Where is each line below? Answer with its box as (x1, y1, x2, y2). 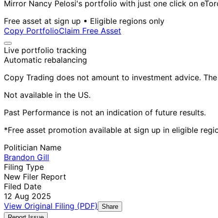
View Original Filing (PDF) (4, 201, 98, 211)
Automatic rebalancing (4, 55, 87, 65)
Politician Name (4, 143, 61, 153)
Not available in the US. (4, 90, 91, 100)
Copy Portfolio (4, 26, 59, 36)
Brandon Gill (4, 152, 49, 163)
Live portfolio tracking (4, 45, 87, 55)
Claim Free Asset (59, 26, 121, 36)
